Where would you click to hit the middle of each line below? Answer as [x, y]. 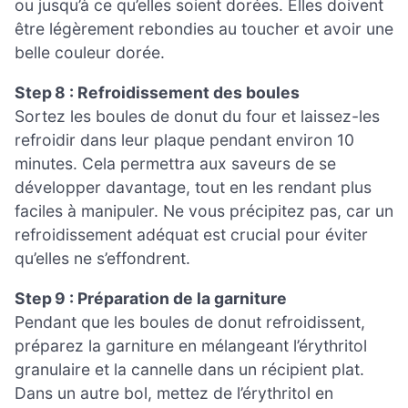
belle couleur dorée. [90, 53]
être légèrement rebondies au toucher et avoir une [204, 29]
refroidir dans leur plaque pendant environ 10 [184, 139]
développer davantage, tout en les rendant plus [193, 187]
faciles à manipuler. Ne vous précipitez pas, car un [204, 210]
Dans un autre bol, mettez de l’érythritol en [174, 393]
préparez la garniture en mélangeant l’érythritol [191, 345]
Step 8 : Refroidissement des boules [157, 92]
